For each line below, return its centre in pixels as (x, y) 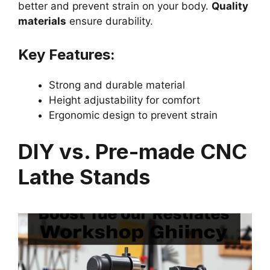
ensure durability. (110, 21)
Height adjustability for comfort (124, 100)
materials (42, 21)
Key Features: (67, 55)
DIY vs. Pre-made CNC (133, 151)
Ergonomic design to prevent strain (133, 115)
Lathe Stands (84, 176)
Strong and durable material (117, 85)
